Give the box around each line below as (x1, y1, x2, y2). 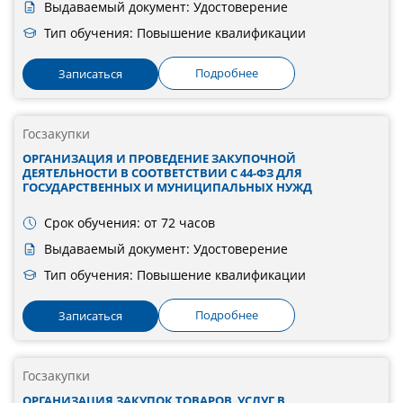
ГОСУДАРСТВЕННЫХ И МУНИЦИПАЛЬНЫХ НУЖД (22, 179, 312, 196)
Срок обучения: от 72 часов (43, 214, 215, 232)
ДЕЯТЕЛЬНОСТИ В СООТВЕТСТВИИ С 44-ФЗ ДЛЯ (22, 165, 302, 182)
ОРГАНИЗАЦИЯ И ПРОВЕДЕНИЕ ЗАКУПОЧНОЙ (22, 150, 296, 167)
